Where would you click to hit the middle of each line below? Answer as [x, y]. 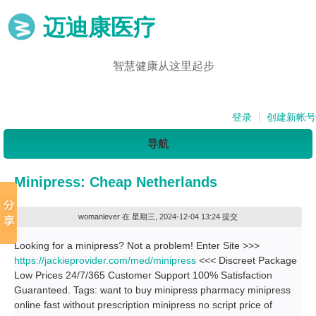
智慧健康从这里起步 [163, 66]
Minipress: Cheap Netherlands [116, 182]
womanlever [99, 217]
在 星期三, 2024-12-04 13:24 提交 [179, 217]
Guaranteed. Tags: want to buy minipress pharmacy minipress [152, 290]
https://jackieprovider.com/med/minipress [105, 260]
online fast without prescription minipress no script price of [143, 305]
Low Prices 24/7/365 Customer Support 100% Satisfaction [143, 275]
